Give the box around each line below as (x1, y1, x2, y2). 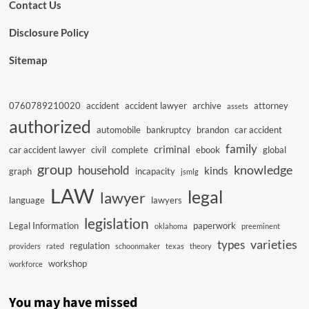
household (77, 163, 130, 177)
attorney (253, 100, 288, 111)
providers (8, 241, 41, 250)
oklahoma (154, 221, 188, 230)
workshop (48, 258, 87, 269)
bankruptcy (146, 124, 191, 135)
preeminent (241, 221, 280, 230)
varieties (250, 237, 297, 252)
